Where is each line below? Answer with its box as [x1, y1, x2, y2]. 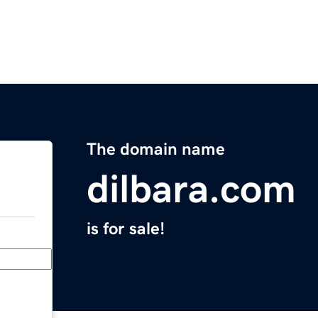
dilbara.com [87, 169, 296, 209]
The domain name [87, 141, 225, 158]
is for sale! [87, 220, 165, 238]
